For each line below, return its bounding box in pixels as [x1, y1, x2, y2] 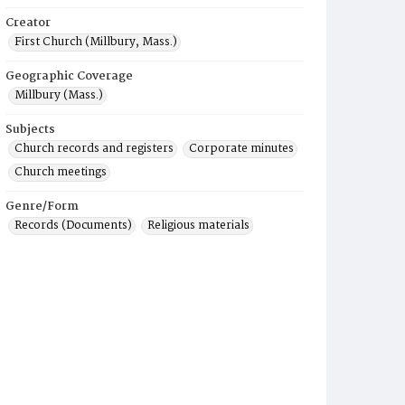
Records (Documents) [14, 216, 132, 235]
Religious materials [147, 216, 250, 235]
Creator [5, 14, 51, 33]
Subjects [5, 120, 55, 139]
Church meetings [14, 163, 107, 182]
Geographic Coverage [5, 67, 133, 86]
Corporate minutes [189, 139, 294, 158]
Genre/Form [5, 197, 79, 216]
